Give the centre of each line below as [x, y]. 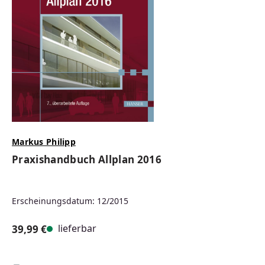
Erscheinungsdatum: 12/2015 [70, 201]
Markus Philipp [44, 141]
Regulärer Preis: [51, 242]
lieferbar [76, 228]
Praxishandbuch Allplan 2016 [87, 159]
